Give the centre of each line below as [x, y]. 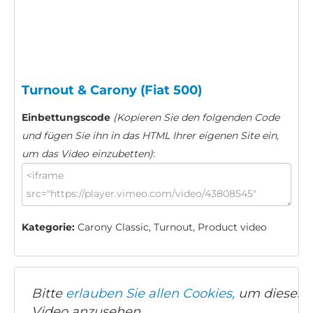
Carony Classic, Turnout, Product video [171, 227]
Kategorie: [48, 227]
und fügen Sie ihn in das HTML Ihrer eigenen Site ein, [150, 136]
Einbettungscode [66, 118]
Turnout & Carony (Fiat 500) [112, 90]
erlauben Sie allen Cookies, [150, 293]
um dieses [269, 293]
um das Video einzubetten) [87, 154]
